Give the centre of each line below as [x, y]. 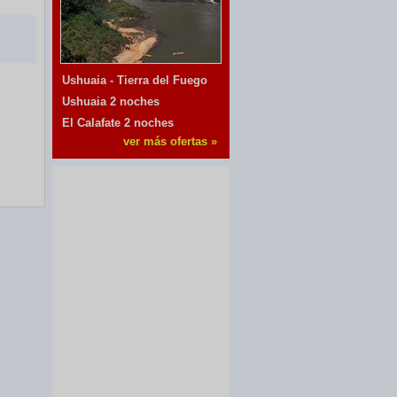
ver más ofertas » [170, 141]
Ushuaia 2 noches [110, 101]
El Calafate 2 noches [117, 123]
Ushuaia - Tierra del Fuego [134, 80]
